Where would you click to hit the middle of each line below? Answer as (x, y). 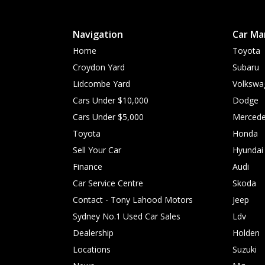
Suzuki (245, 249)
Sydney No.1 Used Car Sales (127, 216)
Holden (246, 233)
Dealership (93, 233)
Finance (88, 167)
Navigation (98, 34)
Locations (92, 249)
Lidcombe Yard (101, 84)
